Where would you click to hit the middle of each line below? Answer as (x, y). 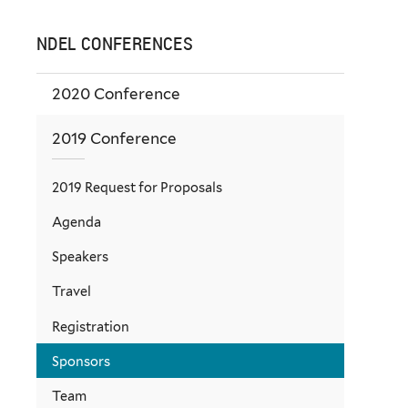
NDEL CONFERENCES (115, 44)
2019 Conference (114, 138)
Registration (91, 326)
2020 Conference (116, 94)
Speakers (80, 257)
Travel (71, 291)
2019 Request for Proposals (137, 187)
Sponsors (81, 361)
